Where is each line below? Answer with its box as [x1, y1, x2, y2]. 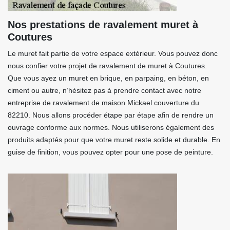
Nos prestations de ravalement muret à [8, 19, 198, 30]
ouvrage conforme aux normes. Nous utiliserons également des [8, 123, 214, 131]
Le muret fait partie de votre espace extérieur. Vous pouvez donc [8, 49, 218, 57]
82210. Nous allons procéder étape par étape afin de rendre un [8, 111, 214, 119]
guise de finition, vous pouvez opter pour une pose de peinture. [8, 148, 213, 156]
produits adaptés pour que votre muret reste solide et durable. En [8, 136, 220, 144]
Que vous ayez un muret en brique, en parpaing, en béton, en [8, 74, 209, 82]
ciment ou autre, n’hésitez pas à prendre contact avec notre [8, 86, 201, 94]
